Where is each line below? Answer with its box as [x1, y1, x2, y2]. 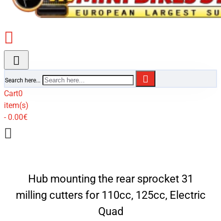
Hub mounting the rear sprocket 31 [28, 173, 193, 185]
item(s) [4, 101, 29, 110]
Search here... [5, 77, 40, 84]
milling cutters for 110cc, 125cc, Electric [15, 189, 206, 201]
